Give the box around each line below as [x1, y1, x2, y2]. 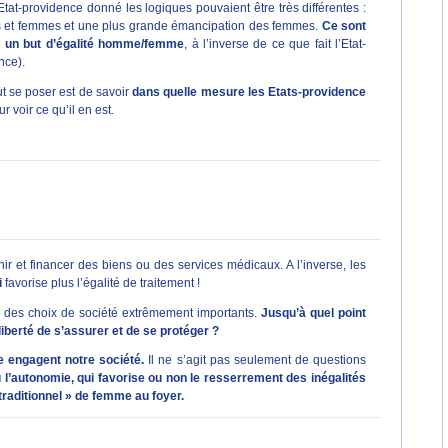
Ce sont [321, 20, 367, 33]
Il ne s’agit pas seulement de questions [144, 354, 367, 367]
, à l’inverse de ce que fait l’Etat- [184, 38, 367, 51]
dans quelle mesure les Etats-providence [132, 85, 367, 98]
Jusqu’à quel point [261, 306, 367, 319]
